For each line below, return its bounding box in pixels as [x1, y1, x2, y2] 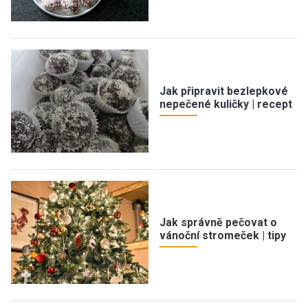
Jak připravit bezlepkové [159, 85, 288, 98]
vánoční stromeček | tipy [159, 229, 286, 242]
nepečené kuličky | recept [159, 98, 292, 111]
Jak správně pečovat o [159, 216, 277, 229]
